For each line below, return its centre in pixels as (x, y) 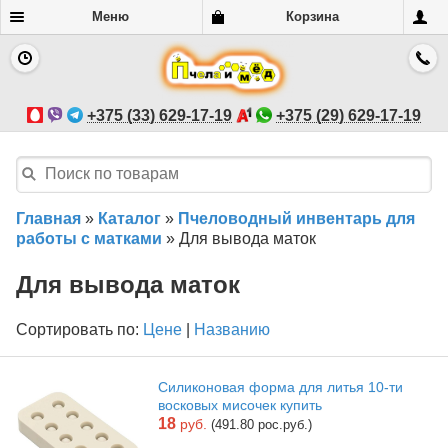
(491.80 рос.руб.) (261, 424)
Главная (48, 218)
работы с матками (89, 238)
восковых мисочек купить (240, 404)
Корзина (312, 16)
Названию (232, 329)
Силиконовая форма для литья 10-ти (280, 386)
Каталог (129, 218)
